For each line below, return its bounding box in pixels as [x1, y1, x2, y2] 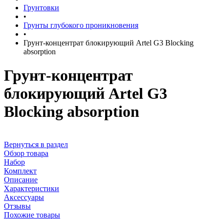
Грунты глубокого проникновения [23, 21, 138, 29]
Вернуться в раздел [4, 140, 68, 149]
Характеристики [4, 184, 59, 193]
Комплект [4, 166, 37, 175]
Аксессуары [4, 193, 44, 201]
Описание [4, 175, 38, 184]
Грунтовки [23, 3, 59, 12]
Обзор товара [4, 149, 48, 157]
